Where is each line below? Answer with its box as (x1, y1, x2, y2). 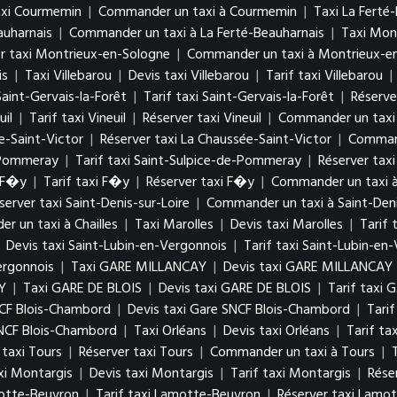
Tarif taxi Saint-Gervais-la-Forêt (144, 86, 334, 109)
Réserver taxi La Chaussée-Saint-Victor (100, 128, 331, 152)
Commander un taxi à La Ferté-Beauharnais (69, 22, 324, 45)
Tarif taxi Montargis (230, 362, 351, 385)
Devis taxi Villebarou (128, 65, 249, 88)
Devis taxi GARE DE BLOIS (159, 277, 311, 300)
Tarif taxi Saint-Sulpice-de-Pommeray (75, 150, 301, 173)
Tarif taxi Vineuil (29, 107, 126, 130)
